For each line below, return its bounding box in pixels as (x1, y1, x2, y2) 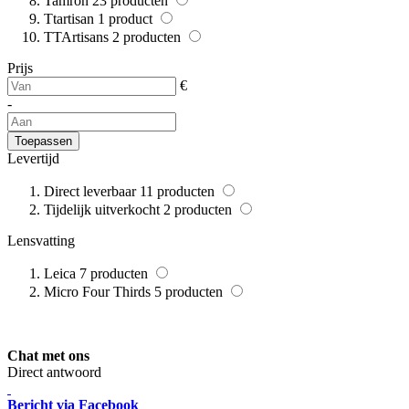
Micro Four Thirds (44, 284, 151, 300)
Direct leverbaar (44, 184, 136, 200)
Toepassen (15, 134, 72, 149)
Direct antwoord (7, 364, 101, 381)
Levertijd (7, 151, 59, 167)
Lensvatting (7, 233, 75, 249)
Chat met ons (7, 348, 89, 364)
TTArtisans (44, 29, 109, 46)
